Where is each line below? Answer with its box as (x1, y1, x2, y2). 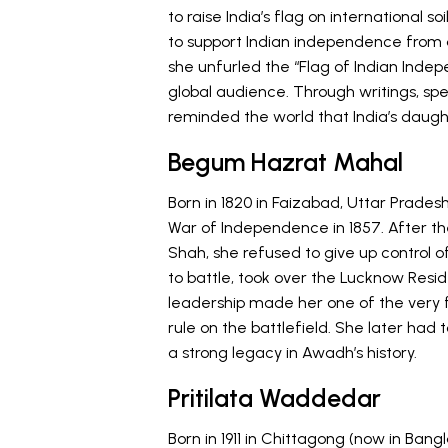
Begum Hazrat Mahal (168, 146, 403, 177)
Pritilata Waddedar (168, 382, 381, 413)
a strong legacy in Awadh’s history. (168, 342, 417, 362)
